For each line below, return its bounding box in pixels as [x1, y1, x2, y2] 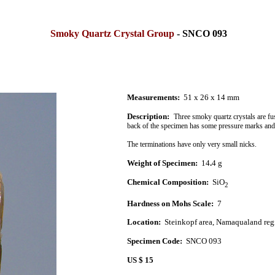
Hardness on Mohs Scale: [126, 198, 217, 208]
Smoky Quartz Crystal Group [48, 28, 174, 39]
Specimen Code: [126, 236, 182, 246]
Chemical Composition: [126, 177, 209, 187]
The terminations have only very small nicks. [126, 139, 257, 149]
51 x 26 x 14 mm [183, 92, 239, 102]
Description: [126, 112, 169, 122]
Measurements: [126, 92, 182, 102]
